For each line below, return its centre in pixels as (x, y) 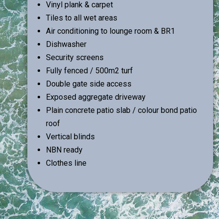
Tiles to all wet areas (82, 18)
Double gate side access (89, 84)
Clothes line (66, 163)
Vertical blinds (70, 137)
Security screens (75, 57)
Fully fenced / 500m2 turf (89, 71)
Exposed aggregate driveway (96, 97)
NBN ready (64, 150)
